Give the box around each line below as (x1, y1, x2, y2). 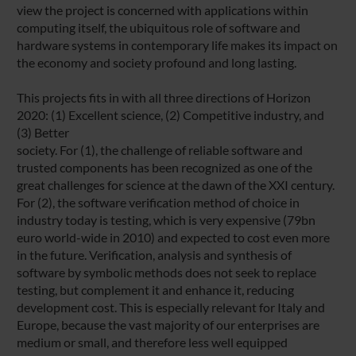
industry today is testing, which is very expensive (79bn (16, 211, 315, 227)
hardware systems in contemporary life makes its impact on (16, 37, 338, 52)
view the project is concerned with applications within (16, 2, 308, 17)
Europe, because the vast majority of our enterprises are (16, 316, 319, 332)
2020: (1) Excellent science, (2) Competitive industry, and (16, 106, 324, 122)
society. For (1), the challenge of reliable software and (16, 141, 303, 157)
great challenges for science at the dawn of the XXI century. (16, 176, 335, 192)
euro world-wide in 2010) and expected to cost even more (16, 229, 330, 245)
